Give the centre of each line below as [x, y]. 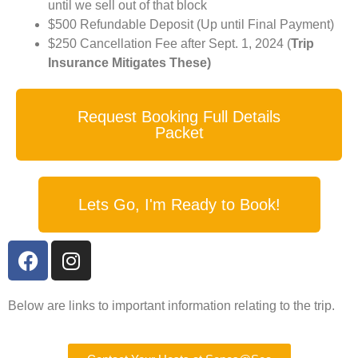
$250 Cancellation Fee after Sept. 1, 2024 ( [169, 44]
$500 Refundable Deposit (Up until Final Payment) [191, 25]
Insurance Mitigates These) [129, 63]
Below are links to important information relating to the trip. [173, 306]
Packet [179, 133]
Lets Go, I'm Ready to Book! [179, 205]
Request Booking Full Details [179, 117]
